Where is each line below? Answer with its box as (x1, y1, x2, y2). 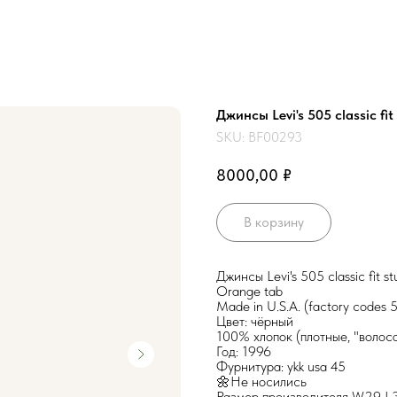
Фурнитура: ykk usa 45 (216, 357, 346, 375)
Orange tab (216, 282, 283, 300)
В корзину (244, 214, 304, 231)
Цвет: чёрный (216, 312, 293, 330)
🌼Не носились (216, 372, 307, 390)
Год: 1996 (216, 342, 271, 360)
